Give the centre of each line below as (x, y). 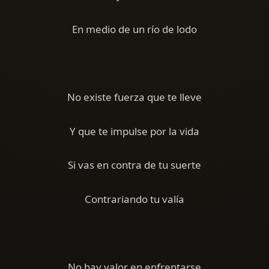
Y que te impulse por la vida (134, 131)
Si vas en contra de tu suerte (134, 165)
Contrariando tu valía (134, 199)
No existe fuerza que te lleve (134, 97)
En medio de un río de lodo (134, 29)
